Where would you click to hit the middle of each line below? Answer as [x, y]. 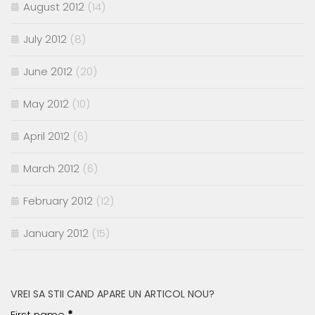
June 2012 [48, 72]
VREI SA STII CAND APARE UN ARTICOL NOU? [112, 294]
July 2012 [45, 39]
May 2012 [46, 104]
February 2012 [58, 201]
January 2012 [56, 233]
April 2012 [46, 136]
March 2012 [51, 169]
